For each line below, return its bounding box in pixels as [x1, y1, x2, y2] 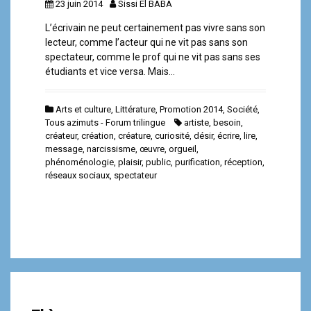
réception [224, 156, 262, 167]
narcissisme [87, 143, 135, 154]
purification [175, 156, 220, 167]
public [146, 156, 171, 167]
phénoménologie [45, 156, 114, 167]
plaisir [118, 156, 142, 167]
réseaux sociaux [45, 169, 110, 180]
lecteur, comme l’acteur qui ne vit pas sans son [45, 36, 248, 48]
